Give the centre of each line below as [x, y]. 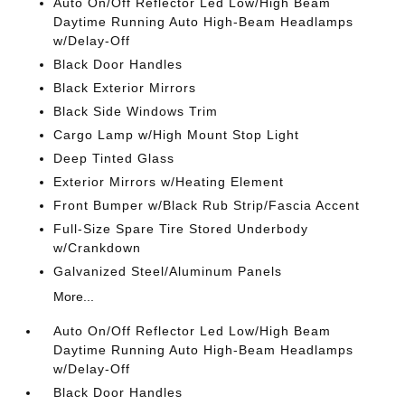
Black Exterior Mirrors [125, 88]
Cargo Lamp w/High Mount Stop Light [177, 135]
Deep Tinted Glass [114, 158]
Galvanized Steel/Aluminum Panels [168, 271]
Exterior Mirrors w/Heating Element [169, 182]
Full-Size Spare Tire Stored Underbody [181, 229]
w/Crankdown [98, 248]
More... [74, 297]
